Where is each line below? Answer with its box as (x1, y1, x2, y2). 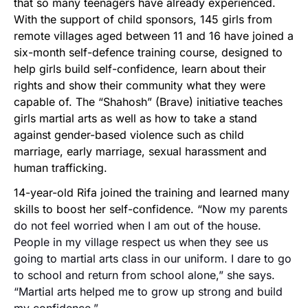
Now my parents (202, 202, 287, 217)
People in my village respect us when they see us (14, 235, 268, 250)
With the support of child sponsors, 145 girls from (14, 12, 272, 27)
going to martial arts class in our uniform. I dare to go (14, 252, 291, 266)
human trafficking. (14, 161, 107, 175)
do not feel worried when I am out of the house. (14, 219, 261, 233)
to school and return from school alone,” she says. (14, 268, 275, 283)
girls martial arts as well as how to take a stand (14, 111, 257, 126)
